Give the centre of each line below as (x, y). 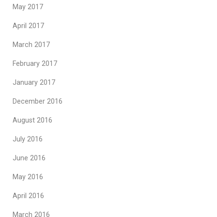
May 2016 (28, 177)
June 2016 (29, 158)
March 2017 (31, 45)
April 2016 (28, 196)
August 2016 (32, 120)
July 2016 (28, 139)
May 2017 (28, 7)
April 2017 (28, 26)
